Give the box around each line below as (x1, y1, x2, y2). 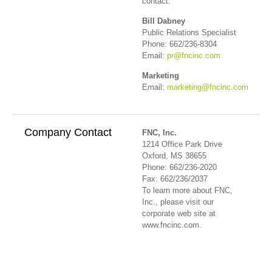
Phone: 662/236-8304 (142, 39, 217, 49)
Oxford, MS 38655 (142, 151, 206, 160)
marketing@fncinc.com (167, 83, 248, 92)
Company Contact (24, 126, 112, 138)
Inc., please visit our (142, 197, 214, 206)
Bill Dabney (142, 16, 185, 25)
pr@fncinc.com (167, 50, 220, 60)
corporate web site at (142, 208, 216, 218)
